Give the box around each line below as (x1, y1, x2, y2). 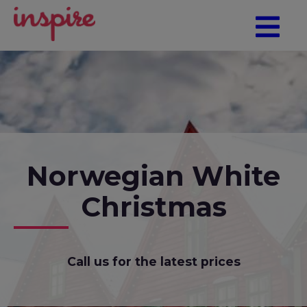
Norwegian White (27, 159, 280, 193)
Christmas (80, 190, 227, 223)
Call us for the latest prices (66, 254, 241, 269)
